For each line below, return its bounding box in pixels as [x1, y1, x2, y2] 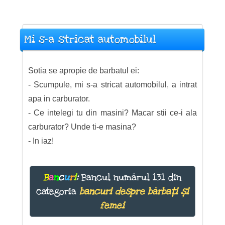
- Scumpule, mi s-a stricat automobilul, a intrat [28, 80, 197, 89]
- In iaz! [28, 137, 54, 145]
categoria [36, 185, 79, 197]
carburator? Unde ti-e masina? [28, 123, 136, 131]
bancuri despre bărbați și [79, 185, 189, 197]
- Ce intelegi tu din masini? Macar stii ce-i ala [28, 108, 197, 117]
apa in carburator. [28, 94, 90, 103]
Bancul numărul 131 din [78, 171, 182, 183]
